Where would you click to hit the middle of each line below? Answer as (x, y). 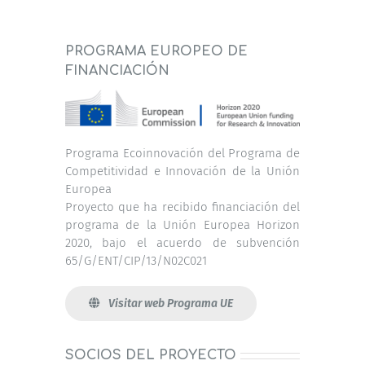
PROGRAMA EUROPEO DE (156, 51)
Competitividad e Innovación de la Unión (182, 171)
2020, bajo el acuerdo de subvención (182, 242)
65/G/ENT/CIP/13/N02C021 (136, 260)
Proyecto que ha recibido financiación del (182, 207)
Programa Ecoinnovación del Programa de (182, 153)
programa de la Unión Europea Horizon (182, 224)
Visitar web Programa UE (170, 303)
